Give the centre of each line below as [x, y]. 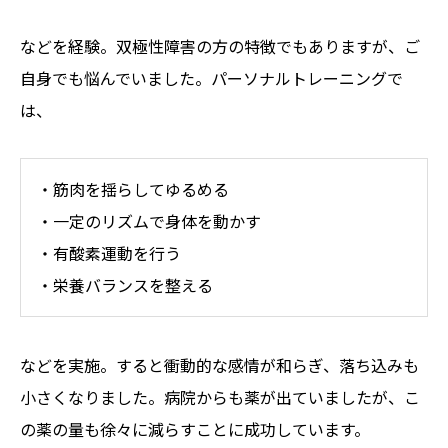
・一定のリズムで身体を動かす [149, 221]
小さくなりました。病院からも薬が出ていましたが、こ [220, 396]
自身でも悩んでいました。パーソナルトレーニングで [211, 77]
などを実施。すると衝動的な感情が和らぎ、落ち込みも [219, 364]
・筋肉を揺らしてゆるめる [133, 189]
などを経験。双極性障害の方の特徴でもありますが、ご [220, 45]
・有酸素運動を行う [109, 253]
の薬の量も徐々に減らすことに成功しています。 [195, 428]
